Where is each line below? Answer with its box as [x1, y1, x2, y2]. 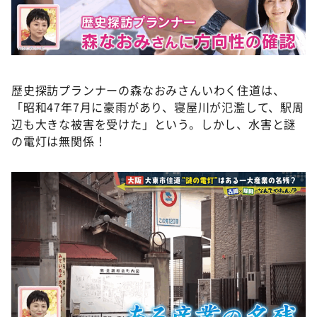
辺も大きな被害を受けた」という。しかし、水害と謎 [11, 115, 296, 132]
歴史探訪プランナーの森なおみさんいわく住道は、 [11, 81, 285, 98]
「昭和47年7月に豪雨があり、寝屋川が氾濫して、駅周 [11, 98, 304, 115]
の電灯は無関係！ [11, 132, 107, 149]
